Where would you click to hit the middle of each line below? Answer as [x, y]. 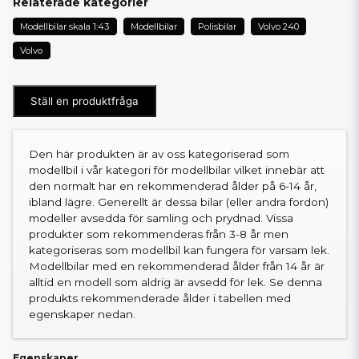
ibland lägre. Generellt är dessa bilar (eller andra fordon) [179, 202]
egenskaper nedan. [82, 314]
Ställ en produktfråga [85, 101]
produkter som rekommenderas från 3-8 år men [159, 234]
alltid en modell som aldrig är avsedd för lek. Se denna [175, 282]
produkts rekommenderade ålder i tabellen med [160, 298]
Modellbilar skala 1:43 [65, 26]
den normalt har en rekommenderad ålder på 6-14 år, [173, 186]
